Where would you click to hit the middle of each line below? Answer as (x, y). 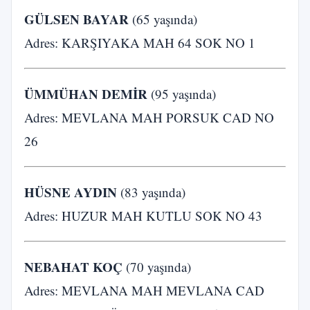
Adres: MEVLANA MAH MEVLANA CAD (144, 290)
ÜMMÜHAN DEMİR (86, 94)
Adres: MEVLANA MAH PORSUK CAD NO (149, 117)
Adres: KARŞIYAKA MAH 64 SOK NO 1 (140, 43)
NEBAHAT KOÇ (73, 267)
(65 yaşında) (163, 19)
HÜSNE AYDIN (71, 192)
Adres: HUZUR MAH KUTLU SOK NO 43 (143, 216)
